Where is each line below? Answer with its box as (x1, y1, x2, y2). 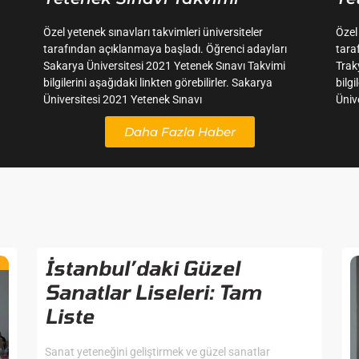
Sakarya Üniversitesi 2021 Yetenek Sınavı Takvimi (43, 59, 285, 73)
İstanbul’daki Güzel (44, 256, 240, 280)
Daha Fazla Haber (123, 124, 236, 140)
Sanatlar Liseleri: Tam (44, 280, 261, 305)
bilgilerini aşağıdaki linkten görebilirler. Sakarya (43, 76, 272, 90)
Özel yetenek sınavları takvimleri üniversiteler (43, 26, 263, 39)
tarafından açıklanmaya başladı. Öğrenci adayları (43, 42, 287, 56)
